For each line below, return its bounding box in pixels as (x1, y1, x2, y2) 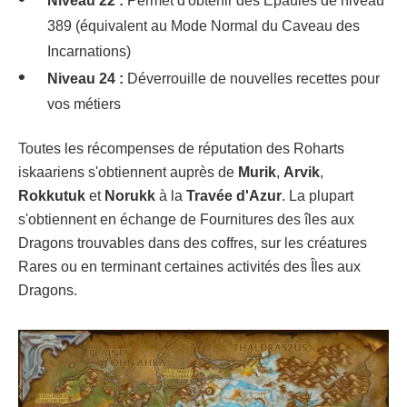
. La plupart (282, 188, 353, 203)
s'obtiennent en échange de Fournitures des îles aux (18, 212, 354, 227)
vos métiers (47, 96, 121, 112)
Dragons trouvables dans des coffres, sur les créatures (18, 235, 367, 251)
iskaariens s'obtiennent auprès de (18, 164, 238, 180)
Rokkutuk (18, 188, 85, 203)
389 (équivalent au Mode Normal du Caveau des (47, 18, 360, 34)
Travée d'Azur (186, 188, 282, 203)
